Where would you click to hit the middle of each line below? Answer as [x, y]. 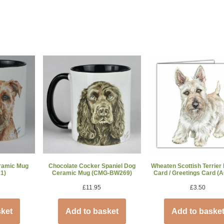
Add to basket [92, 211]
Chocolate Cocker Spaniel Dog [92, 166]
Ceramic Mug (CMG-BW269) [92, 173]
